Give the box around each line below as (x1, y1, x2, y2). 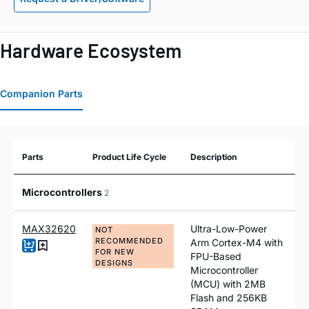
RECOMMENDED (95, 236, 163, 246)
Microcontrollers (22, 186, 104, 199)
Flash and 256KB (190, 292, 267, 304)
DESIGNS (95, 258, 133, 268)
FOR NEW (95, 247, 134, 257)
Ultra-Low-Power (190, 223, 267, 235)
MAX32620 (22, 223, 76, 235)
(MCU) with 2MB (190, 278, 266, 290)
